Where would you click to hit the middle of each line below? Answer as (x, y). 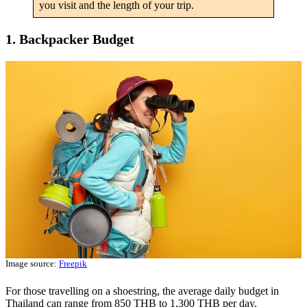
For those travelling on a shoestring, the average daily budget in (142, 291)
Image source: (32, 264)
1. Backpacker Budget (70, 39)
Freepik (73, 264)
